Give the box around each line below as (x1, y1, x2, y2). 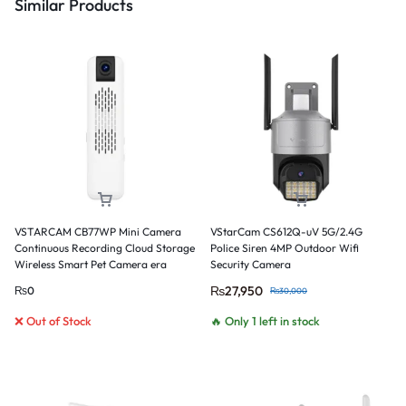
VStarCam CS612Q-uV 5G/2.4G (210, 224, 362, 238)
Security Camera (210, 256, 291, 271)
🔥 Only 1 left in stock (210, 313, 320, 328)
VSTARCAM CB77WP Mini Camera (14, 224, 181, 238)
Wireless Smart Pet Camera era (14, 256, 167, 271)
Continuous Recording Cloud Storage (14, 240, 195, 255)
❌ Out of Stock (14, 313, 92, 328)
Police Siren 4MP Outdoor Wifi (210, 240, 359, 255)
